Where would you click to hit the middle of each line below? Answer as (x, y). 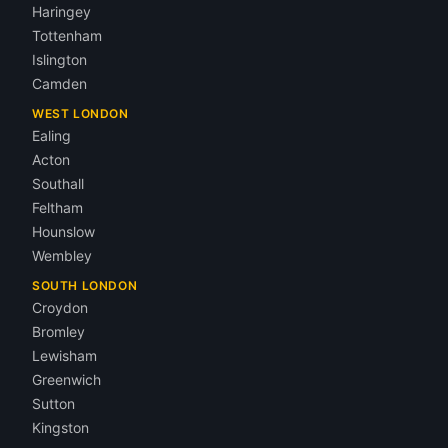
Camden (59, 83)
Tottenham (67, 35)
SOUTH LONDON (85, 285)
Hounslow (63, 231)
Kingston (60, 427)
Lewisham (64, 355)
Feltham (57, 207)
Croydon (60, 307)
